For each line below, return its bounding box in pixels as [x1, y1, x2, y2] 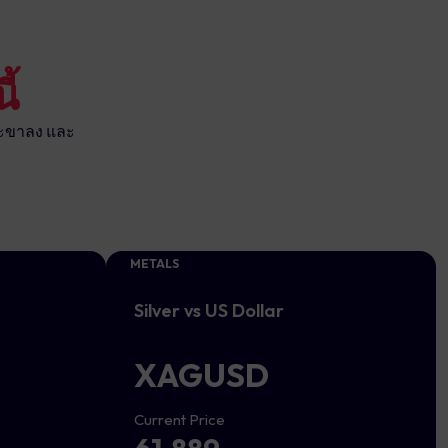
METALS [130, 256, 179, 271]
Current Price [134, 410, 225, 429]
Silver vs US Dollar [134, 299, 284, 322]
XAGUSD [134, 355, 269, 395]
